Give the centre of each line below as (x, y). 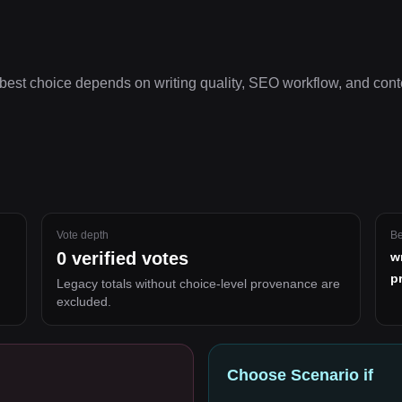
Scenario (325, 375)
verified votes (127, 258)
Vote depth (82, 235)
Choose (259, 375)
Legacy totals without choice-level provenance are (198, 284)
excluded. (83, 301)
